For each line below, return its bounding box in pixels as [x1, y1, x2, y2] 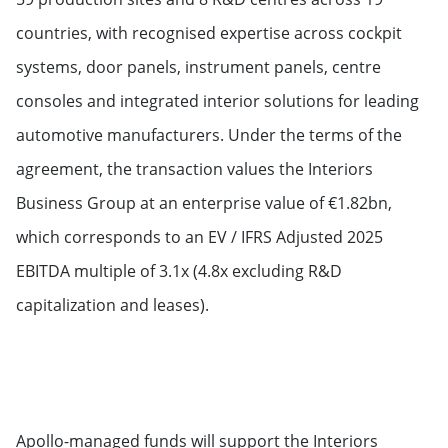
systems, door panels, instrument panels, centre [16, 56, 381, 78]
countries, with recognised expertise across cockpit [16, 22, 402, 44]
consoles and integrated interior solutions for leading [16, 90, 419, 112]
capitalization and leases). [16, 294, 213, 316]
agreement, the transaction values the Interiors [16, 158, 373, 180]
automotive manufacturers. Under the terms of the [16, 124, 402, 146]
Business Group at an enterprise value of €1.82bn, [16, 192, 392, 214]
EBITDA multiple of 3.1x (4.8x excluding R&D [16, 260, 342, 282]
